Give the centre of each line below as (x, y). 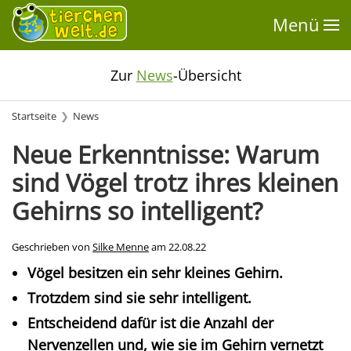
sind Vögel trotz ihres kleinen (175, 183)
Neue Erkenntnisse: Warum (166, 154)
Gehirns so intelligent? (137, 211)
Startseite (34, 116)
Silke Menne (121, 247)
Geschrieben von (52, 247)
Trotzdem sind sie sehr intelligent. (139, 298)
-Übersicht (207, 75)
